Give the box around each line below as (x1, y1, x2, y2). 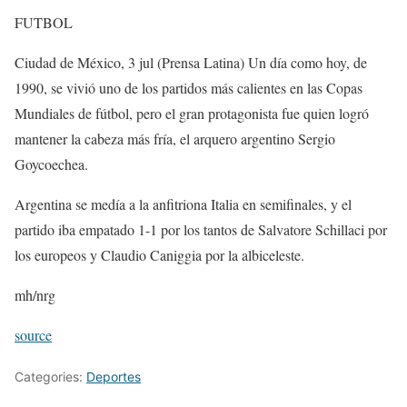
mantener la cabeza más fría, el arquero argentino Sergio (15, 128, 335, 148)
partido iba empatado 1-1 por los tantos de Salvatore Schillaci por (15, 219, 387, 239)
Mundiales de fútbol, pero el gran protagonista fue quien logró (15, 103, 369, 123)
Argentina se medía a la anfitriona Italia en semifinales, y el (15, 194, 352, 213)
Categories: (15, 368, 86, 384)
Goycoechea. (15, 154, 88, 174)
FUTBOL (15, 12, 73, 32)
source (15, 324, 52, 344)
